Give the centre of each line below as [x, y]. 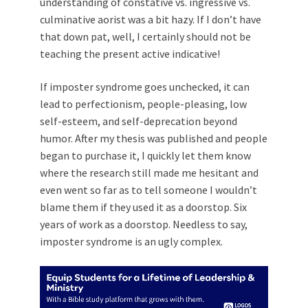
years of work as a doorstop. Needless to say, [144, 224]
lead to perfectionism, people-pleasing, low [143, 103]
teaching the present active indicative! [130, 53]
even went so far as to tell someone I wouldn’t [148, 189]
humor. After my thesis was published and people [154, 138]
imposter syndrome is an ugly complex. [131, 241]
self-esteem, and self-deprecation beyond [139, 121]
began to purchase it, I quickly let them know [145, 155]
